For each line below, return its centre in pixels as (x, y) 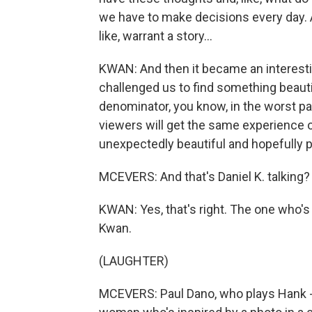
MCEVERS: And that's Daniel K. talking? (204, 177)
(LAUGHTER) (134, 261)
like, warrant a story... (156, 36)
